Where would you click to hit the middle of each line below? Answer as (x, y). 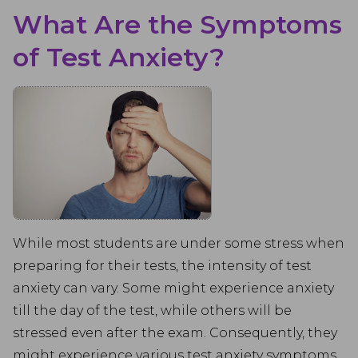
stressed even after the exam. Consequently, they (175, 333)
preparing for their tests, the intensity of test (162, 266)
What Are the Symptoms (177, 24)
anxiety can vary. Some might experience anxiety (173, 288)
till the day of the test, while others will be (152, 310)
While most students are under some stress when (179, 243)
